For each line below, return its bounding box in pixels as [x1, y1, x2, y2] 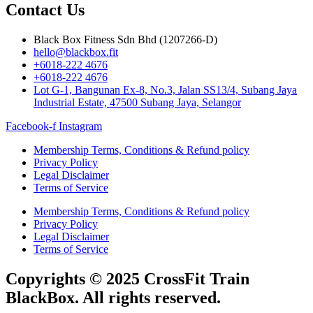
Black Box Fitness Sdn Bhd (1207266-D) [34, 34, 217, 46]
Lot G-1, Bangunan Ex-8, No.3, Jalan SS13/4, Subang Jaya [34, 84, 297, 96]
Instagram [59, 120, 102, 133]
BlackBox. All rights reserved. [6, 289, 221, 307]
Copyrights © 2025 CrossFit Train [6, 270, 249, 289]
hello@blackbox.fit [34, 46, 118, 59]
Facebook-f [6, 120, 56, 133]
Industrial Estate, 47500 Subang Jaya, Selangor [34, 96, 241, 109]
